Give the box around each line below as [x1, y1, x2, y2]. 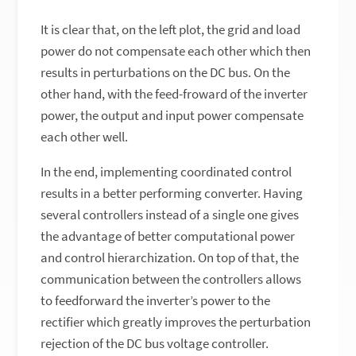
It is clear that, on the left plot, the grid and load [41, 21, 301, 39]
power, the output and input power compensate [41, 106, 304, 125]
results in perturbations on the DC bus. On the [41, 64, 291, 82]
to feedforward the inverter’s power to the [41, 292, 271, 310]
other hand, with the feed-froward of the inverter [41, 85, 308, 103]
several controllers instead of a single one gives [41, 206, 300, 224]
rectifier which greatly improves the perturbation [41, 313, 311, 331]
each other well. [41, 128, 129, 146]
